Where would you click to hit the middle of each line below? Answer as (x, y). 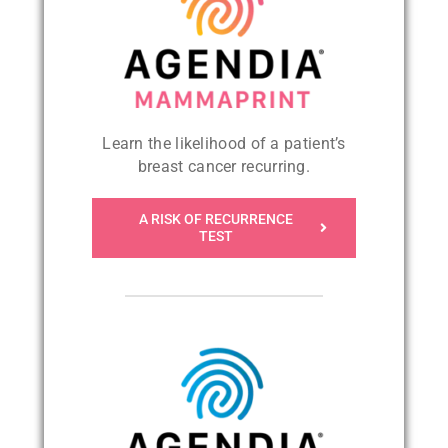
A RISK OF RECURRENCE (215, 218)
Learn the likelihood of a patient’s (224, 143)
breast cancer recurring (221, 166)
